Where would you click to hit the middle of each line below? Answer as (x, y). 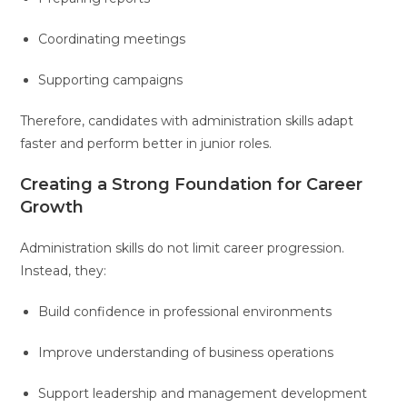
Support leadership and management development (203, 393)
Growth (52, 207)
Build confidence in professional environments (185, 311)
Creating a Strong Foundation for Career (192, 184)
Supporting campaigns (111, 79)
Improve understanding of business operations (186, 352)
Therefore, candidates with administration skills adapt (187, 120)
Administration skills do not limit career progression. (183, 248)
